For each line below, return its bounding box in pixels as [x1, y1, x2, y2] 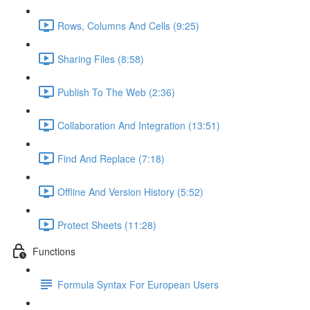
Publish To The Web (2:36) [57, 84, 175, 99]
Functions [33, 244, 75, 258]
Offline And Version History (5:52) [57, 184, 203, 199]
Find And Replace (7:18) [57, 151, 165, 165]
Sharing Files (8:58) [57, 51, 144, 66]
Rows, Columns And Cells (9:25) [57, 18, 199, 33]
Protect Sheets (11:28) [57, 217, 156, 232]
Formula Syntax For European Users [57, 277, 219, 291]
